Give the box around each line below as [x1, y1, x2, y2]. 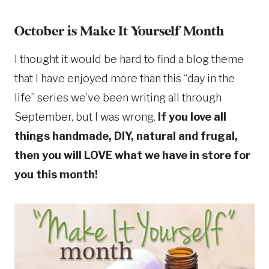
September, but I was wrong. [14, 110, 158, 124]
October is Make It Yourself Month [14, 25, 224, 40]
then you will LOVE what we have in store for [14, 149, 250, 162]
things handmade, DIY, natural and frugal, [14, 130, 238, 143]
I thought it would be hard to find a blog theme [14, 53, 244, 66]
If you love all [158, 110, 226, 124]
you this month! [14, 168, 98, 181]
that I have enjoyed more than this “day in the [14, 72, 235, 85]
